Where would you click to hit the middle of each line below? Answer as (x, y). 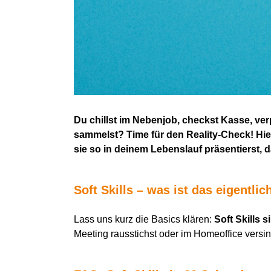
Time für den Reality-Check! (190, 135)
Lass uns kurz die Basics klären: (144, 220)
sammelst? (100, 135)
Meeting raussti (106, 234)
